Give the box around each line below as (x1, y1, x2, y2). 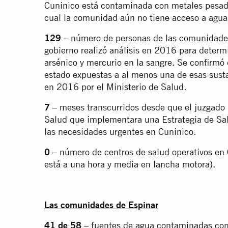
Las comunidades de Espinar (44, 199, 158, 211)
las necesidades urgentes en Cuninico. (44, 126, 196, 137)
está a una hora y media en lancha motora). (44, 159, 215, 170)
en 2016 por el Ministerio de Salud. (44, 81, 186, 93)
